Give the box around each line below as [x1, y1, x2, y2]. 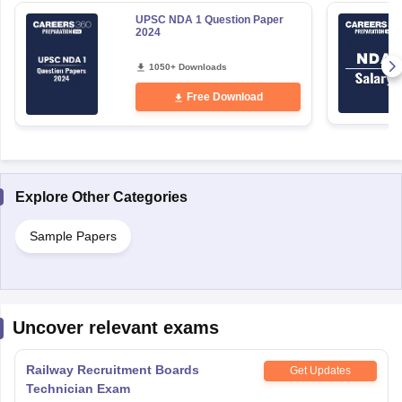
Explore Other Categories [14, 188, 188, 205]
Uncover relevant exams [12, 317, 219, 337]
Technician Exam [25, 380, 130, 396]
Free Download [186, 91, 263, 103]
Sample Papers [29, 228, 117, 243]
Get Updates [289, 364, 351, 378]
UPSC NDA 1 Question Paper [135, 13, 284, 26]
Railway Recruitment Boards [25, 362, 199, 377]
